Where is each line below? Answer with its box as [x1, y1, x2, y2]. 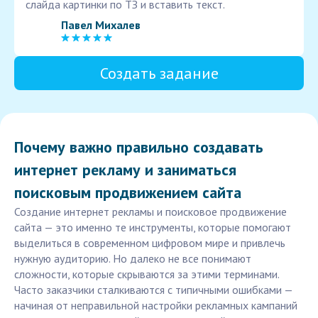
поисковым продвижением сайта [14, 182, 241, 203]
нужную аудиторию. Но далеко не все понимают [14, 251, 251, 266]
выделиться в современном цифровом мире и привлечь [14, 236, 285, 251]
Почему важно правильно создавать [14, 137, 263, 158]
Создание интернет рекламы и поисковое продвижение [14, 204, 287, 219]
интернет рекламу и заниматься [14, 160, 236, 180]
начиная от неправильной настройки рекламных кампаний [14, 298, 297, 313]
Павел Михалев [61, 17, 141, 32]
